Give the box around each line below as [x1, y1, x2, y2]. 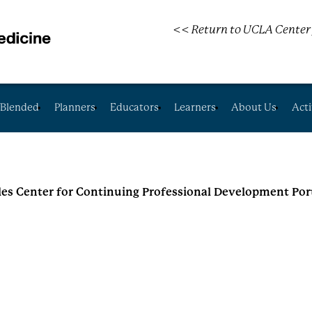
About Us [231, 102, 277, 113]
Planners [54, 102, 95, 113]
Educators [110, 102, 159, 113]
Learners [174, 102, 217, 113]
